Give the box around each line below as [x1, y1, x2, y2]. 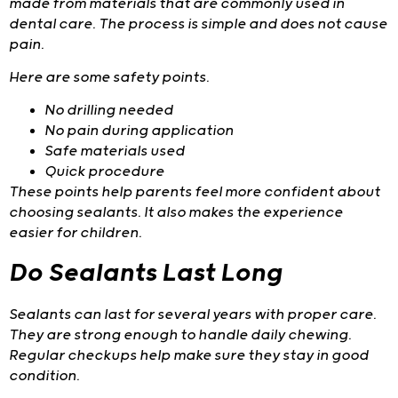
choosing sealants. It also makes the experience [9, 204, 343, 222]
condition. [9, 367, 80, 385]
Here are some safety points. [9, 68, 210, 86]
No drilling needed [44, 102, 173, 120]
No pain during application [44, 123, 234, 140]
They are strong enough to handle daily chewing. [9, 326, 352, 344]
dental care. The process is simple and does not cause [9, 15, 387, 33]
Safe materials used [44, 143, 185, 161]
